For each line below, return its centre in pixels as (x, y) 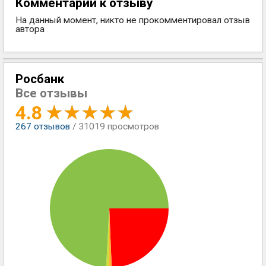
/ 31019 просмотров (116, 126)
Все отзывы (51, 93)
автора (30, 29)
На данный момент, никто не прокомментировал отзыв (133, 20)
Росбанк (40, 79)
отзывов (51, 126)
